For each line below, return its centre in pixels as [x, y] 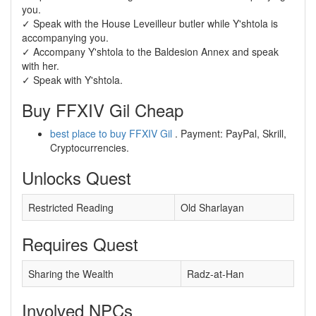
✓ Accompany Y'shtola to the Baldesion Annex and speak [150, 51]
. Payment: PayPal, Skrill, [229, 133]
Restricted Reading [71, 207]
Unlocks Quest [77, 177]
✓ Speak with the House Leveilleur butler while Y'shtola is [150, 23]
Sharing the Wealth [71, 274]
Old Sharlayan [212, 207]
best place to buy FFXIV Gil [111, 133]
